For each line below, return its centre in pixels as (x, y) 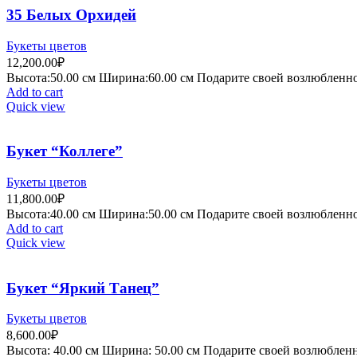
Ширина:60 (130, 77)
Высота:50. (36, 77)
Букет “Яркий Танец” (83, 288)
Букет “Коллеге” (65, 151)
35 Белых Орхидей (71, 14)
